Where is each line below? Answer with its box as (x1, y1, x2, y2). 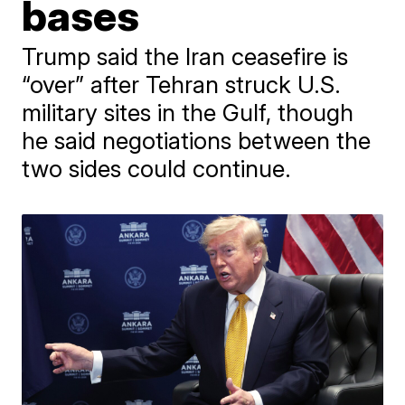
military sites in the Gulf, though (22, 99, 354, 127)
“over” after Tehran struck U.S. (22, 71, 342, 99)
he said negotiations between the (22, 127, 372, 155)
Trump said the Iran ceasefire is (22, 42, 349, 71)
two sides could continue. (22, 155, 292, 183)
